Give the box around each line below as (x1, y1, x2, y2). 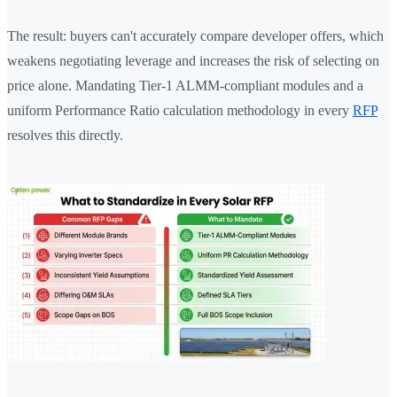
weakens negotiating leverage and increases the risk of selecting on (7, 53, 379, 69)
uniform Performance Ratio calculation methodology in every (7, 103, 353, 119)
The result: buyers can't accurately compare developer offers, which (7, 28, 384, 44)
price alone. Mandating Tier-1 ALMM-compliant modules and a (7, 78, 363, 94)
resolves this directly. (7, 128, 123, 144)
